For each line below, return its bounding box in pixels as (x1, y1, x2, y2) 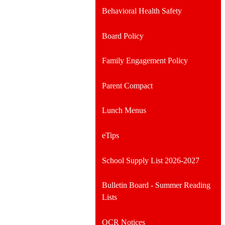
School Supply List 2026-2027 (101, 156, 199, 165)
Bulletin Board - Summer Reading (101, 181, 210, 190)
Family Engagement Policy (101, 56, 188, 65)
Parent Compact (101, 81, 153, 90)
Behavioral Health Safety (101, 7, 182, 16)
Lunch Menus (101, 106, 146, 115)
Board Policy (101, 31, 144, 40)
